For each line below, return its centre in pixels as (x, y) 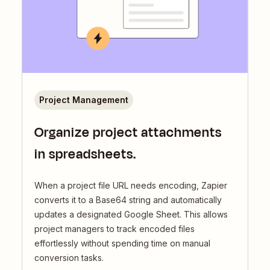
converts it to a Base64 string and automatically (128, 199)
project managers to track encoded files (115, 228)
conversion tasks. (69, 257)
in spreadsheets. (85, 154)
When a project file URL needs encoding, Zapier (131, 185)
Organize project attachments (128, 132)
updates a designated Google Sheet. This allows (131, 214)
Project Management (84, 99)
